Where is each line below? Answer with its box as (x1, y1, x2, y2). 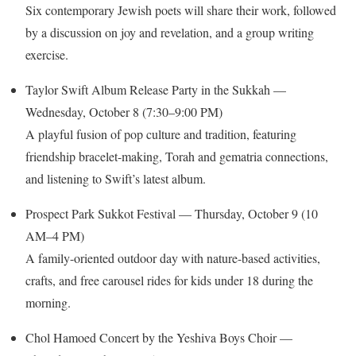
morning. (25, 293, 71, 311)
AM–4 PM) (25, 226, 84, 244)
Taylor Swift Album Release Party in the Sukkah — (25, 80, 286, 98)
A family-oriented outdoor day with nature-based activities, (25, 249, 320, 266)
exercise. (25, 45, 68, 63)
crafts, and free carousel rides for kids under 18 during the (25, 271, 313, 288)
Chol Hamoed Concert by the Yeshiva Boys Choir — (25, 328, 292, 346)
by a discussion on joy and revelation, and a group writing (25, 23, 314, 41)
